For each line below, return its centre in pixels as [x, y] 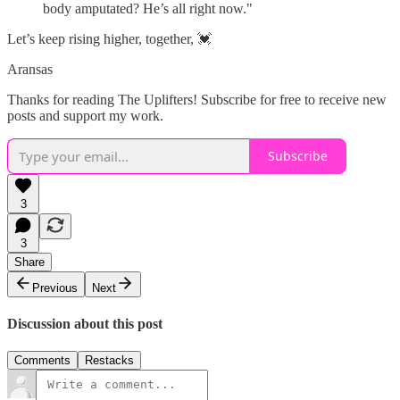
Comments [42, 361]
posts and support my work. [85, 115]
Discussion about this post [85, 323]
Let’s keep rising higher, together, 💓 [109, 38]
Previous [55, 287]
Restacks [109, 361]
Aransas [30, 69]
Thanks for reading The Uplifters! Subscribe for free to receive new [197, 99]
